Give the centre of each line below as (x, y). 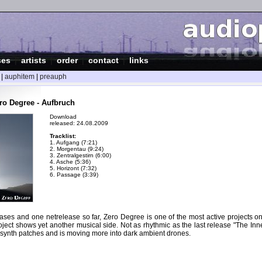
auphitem (20, 77)
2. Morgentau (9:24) (77, 149)
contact (104, 60)
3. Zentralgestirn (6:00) (80, 155)
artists (34, 60)
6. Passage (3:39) (74, 174)
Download (63, 116)
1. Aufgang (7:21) (73, 142)
